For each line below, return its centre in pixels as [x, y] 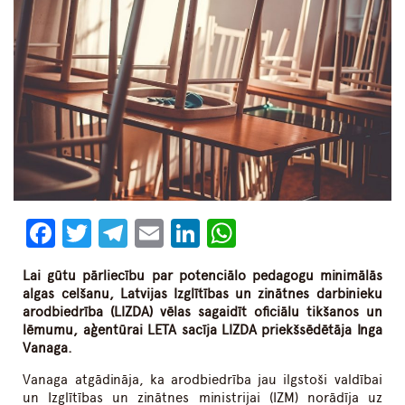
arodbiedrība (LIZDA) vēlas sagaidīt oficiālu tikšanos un [202, 312]
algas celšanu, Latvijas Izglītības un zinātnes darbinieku [202, 294]
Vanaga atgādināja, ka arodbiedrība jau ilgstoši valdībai [202, 380]
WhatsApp [303, 234]
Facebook [119, 234]
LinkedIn [255, 234]
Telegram [188, 234]
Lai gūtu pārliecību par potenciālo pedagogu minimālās [202, 276]
